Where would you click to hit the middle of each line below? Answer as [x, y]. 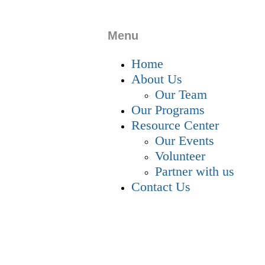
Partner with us [195, 172]
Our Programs [168, 110]
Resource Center [175, 125]
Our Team [181, 95]
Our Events [185, 141]
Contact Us [161, 187]
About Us [157, 79]
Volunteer [180, 156]
